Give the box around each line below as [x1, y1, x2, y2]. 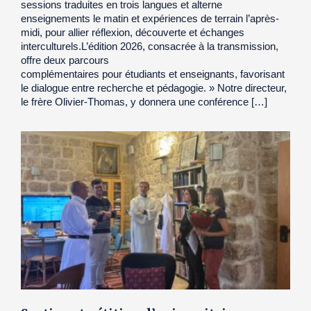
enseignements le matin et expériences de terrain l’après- [21, 12, 279, 24]
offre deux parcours [21, 53, 109, 66]
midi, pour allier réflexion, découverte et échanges [21, 26, 244, 38]
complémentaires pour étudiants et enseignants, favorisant [21, 67, 285, 80]
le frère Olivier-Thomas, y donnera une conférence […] [21, 95, 267, 108]
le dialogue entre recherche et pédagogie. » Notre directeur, [21, 81, 287, 94]
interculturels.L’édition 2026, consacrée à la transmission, [21, 40, 278, 52]
